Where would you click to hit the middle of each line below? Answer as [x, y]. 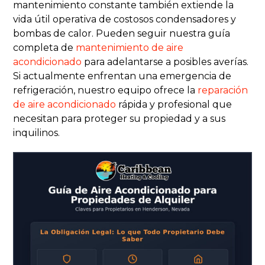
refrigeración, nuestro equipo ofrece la [106, 91]
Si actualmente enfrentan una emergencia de [122, 76]
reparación [223, 91]
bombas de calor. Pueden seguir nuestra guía [122, 34]
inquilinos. [37, 133]
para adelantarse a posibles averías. [165, 62]
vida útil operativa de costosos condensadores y [125, 20]
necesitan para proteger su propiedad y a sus [119, 119]
